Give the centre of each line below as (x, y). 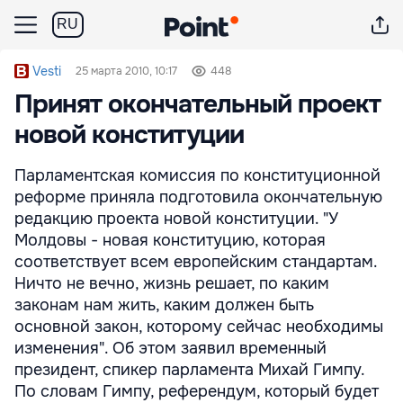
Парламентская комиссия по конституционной (197, 175)
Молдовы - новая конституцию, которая (170, 240)
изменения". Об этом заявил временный (170, 348)
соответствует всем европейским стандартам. (196, 262)
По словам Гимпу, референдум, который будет (197, 391)
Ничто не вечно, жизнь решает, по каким (172, 283)
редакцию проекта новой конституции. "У (176, 219)
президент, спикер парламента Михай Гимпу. (189, 370)
